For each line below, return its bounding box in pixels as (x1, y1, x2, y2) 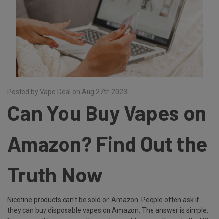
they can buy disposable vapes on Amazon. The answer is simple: (7, 206, 208, 214)
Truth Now (7, 162, 103, 186)
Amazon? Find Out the (7, 131, 207, 155)
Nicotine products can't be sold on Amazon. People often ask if (7, 196, 199, 204)
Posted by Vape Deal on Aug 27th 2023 (7, 88, 127, 96)
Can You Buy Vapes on (7, 100, 206, 125)
